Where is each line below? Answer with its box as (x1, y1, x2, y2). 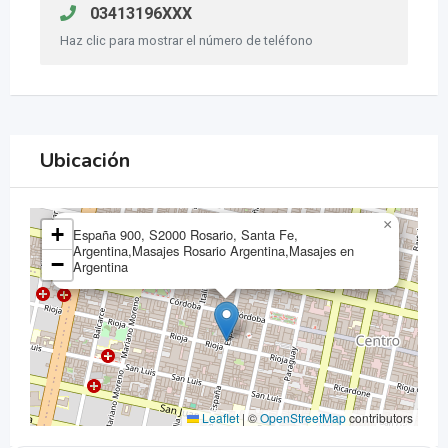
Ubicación (40, 147, 130, 175)
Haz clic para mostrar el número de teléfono (60, 33, 313, 49)
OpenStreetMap (260, 409, 346, 427)
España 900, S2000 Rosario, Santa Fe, (73, 225, 298, 245)
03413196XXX (86, 4, 192, 24)
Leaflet (199, 409, 239, 427)
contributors (346, 409, 413, 427)
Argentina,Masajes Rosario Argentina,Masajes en (73, 241, 354, 261)
